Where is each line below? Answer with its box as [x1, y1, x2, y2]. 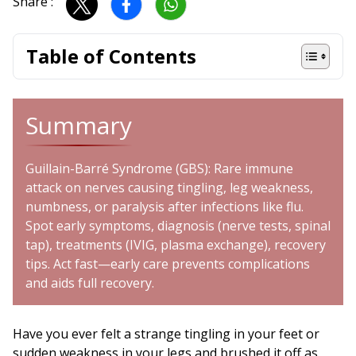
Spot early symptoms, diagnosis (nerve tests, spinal [25, 216, 331, 234]
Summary [25, 108, 132, 141]
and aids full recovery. [25, 273, 154, 292]
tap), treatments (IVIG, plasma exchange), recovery [25, 235, 326, 253]
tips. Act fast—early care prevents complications [25, 254, 310, 273]
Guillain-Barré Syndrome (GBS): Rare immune [25, 159, 293, 177]
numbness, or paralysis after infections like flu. [25, 197, 304, 215]
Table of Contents [26, 42, 196, 69]
